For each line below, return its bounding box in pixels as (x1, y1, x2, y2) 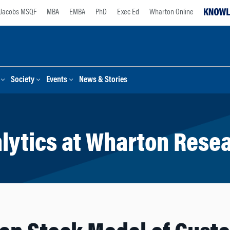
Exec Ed (117, 8, 139, 16)
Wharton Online (149, 8, 194, 16)
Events (46, 76, 67, 85)
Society (11, 76, 34, 85)
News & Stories (79, 76, 127, 85)
